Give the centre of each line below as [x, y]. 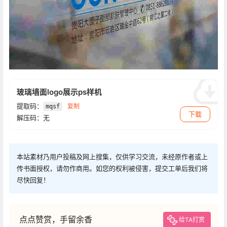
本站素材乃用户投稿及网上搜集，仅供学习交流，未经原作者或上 [112, 157]
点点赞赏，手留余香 [56, 220]
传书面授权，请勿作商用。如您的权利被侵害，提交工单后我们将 [112, 168]
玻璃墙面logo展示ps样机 [59, 92]
